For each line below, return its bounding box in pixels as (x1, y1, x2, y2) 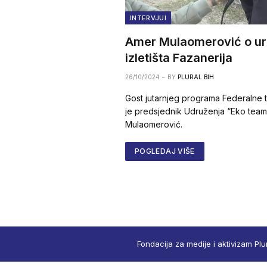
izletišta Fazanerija (125, 51, 232, 66)
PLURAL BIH (178, 73, 214, 81)
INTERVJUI (130, 14, 166, 23)
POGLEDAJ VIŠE (135, 147, 195, 156)
